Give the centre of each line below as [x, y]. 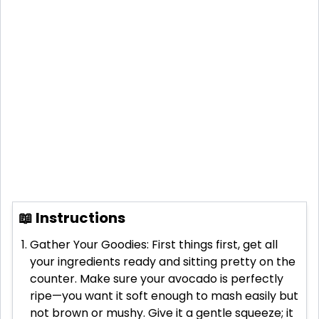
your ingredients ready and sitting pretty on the [163, 262]
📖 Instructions [72, 218]
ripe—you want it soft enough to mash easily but [164, 296]
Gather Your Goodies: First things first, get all [154, 245]
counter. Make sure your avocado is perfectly [157, 279]
